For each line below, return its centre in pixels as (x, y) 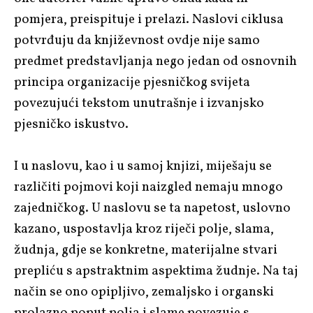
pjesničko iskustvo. (71, 124)
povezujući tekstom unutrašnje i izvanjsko (139, 103)
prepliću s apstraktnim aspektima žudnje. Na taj (156, 271)
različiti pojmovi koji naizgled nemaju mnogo (148, 187)
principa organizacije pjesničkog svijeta (132, 82)
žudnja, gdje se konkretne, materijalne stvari (146, 250)
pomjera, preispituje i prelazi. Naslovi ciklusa (149, 19)
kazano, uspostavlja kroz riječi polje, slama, (144, 229)
